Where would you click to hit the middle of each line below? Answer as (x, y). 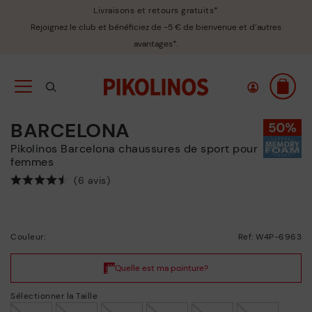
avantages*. (156, 44)
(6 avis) (92, 180)
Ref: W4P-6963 (270, 237)
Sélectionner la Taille (54, 296)
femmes (32, 162)
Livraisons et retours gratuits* (156, 10)
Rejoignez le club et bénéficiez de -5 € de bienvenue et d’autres (156, 27)
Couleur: (28, 237)
